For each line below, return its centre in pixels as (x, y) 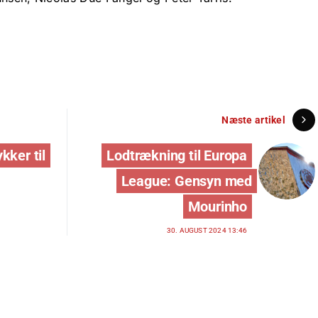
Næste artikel (253, 120)
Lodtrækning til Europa (177, 156)
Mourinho (217, 207)
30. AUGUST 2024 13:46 (207, 231)
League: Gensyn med (186, 181)
